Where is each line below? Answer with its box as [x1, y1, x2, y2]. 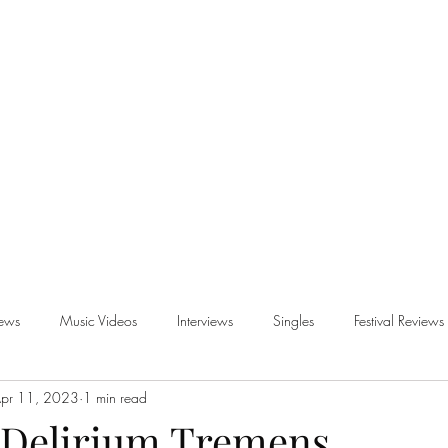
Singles [273, 310, 314, 330]
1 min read [83, 387, 147, 407]
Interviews [177, 310, 233, 330]
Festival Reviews [354, 310, 444, 330]
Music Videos [60, 310, 137, 330]
